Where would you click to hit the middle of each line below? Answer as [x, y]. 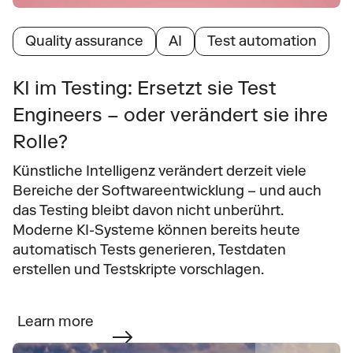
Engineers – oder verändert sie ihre [170, 115]
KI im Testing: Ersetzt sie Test [145, 88]
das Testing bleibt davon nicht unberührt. [148, 210]
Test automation [262, 41]
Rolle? [40, 141]
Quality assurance [84, 41]
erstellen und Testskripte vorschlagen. [138, 269]
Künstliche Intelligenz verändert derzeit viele [160, 171]
